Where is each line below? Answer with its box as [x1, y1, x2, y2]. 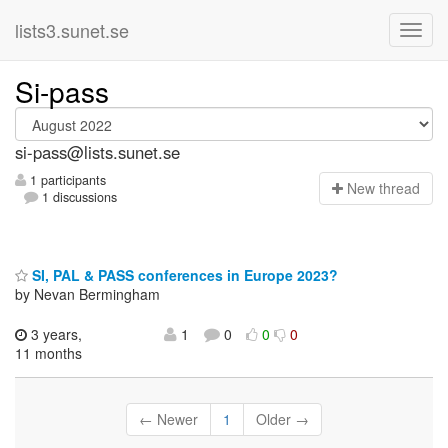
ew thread [357, 178, 420, 199]
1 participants [26, 171, 106, 190]
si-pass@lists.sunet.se [15, 140, 180, 164]
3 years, [27, 323, 82, 344]
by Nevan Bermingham [15, 283, 160, 304]
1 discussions [38, 188, 118, 207]
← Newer [139, 408, 198, 429]
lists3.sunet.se [15, 17, 129, 43]
